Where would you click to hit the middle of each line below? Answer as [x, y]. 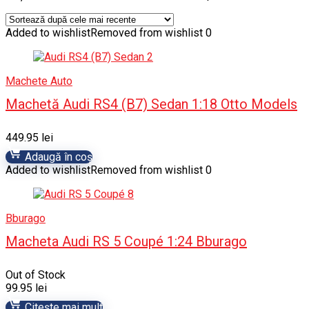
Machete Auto [39, 81]
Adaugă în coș [57, 157]
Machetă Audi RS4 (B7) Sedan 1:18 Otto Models [151, 104]
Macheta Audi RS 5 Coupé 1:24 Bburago [126, 241]
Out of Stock [36, 275]
